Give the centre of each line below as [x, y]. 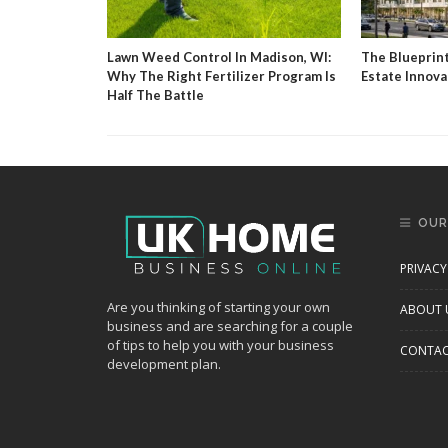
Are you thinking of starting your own [218, 306]
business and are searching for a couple [230, 325]
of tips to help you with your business [220, 344]
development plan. [164, 363]
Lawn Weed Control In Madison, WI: [219, 56]
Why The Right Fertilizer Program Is [221, 75]
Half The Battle [155, 94]
